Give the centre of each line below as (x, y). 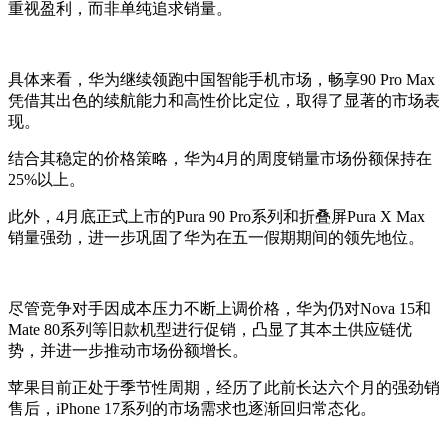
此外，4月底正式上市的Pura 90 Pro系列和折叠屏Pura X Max (216, 216)
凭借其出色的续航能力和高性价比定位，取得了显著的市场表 (224, 100)
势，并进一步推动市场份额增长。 (128, 350)
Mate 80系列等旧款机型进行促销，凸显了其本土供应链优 (210, 329)
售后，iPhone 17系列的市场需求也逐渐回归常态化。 (192, 408)
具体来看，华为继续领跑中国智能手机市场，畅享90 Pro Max (221, 79)
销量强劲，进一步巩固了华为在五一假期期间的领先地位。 (216, 237)
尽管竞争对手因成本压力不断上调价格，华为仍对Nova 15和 (219, 308)
